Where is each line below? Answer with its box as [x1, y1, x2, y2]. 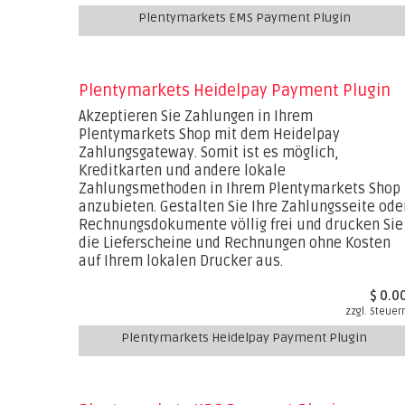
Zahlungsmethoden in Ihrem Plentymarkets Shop [79, 180, 400, 198]
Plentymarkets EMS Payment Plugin [137, 10, 351, 25]
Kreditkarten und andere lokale [79, 162, 286, 180]
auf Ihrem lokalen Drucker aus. [79, 252, 283, 270]
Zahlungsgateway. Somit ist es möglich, [79, 144, 339, 162]
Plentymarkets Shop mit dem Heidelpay [79, 126, 340, 144]
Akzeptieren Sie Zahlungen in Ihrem [79, 108, 313, 126]
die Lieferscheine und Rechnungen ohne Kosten [79, 234, 391, 252]
